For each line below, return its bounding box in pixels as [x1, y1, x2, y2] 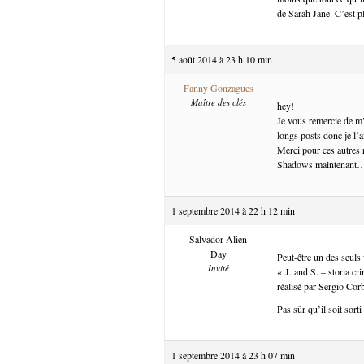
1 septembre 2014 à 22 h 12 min [171, 203, 295, 217]
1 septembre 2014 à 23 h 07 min [171, 348, 295, 362]
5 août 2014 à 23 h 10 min [171, 52, 272, 66]
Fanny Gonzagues [183, 80, 253, 94]
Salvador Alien [189, 232, 247, 245]
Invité [207, 261, 229, 274]
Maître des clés [190, 95, 246, 108]
